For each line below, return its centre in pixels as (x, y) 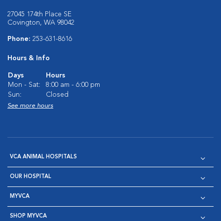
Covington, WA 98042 (41, 23)
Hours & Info (29, 58)
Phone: (20, 39)
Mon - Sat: (24, 85)
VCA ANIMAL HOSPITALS (43, 157)
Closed (57, 95)
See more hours (30, 106)
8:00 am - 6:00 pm (73, 85)
